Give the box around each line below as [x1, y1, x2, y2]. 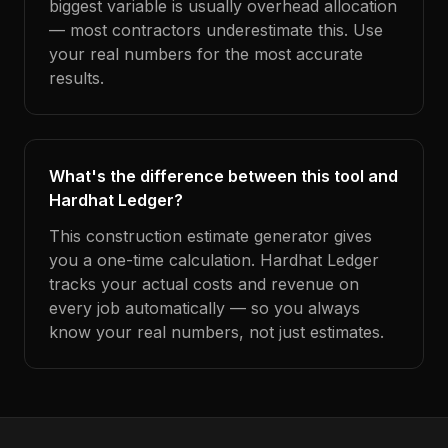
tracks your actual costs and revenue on [49, 274, 359, 294]
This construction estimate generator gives [49, 226, 372, 246]
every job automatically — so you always [49, 298, 360, 318]
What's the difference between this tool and [49, 166, 398, 186]
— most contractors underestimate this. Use [49, 20, 383, 40]
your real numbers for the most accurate [49, 44, 363, 64]
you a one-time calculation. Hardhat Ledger [49, 250, 379, 270]
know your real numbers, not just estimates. [49, 322, 384, 342]
